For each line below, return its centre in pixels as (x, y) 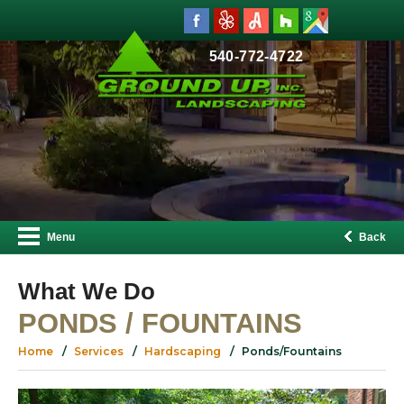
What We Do (87, 291)
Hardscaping (183, 351)
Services (99, 351)
